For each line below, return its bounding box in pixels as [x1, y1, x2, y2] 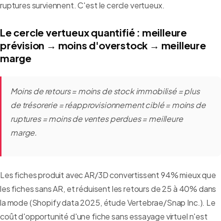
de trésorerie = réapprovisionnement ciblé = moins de [10, 100, 206, 110]
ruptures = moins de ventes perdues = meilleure [10, 113, 183, 124]
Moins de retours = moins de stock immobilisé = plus [10, 86, 200, 97]
